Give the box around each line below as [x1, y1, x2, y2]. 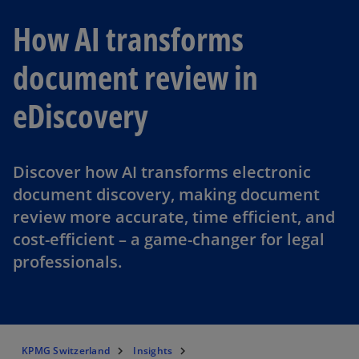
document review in [13, 55, 258, 99]
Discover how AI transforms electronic [13, 161, 311, 183]
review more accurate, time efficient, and [13, 206, 335, 228]
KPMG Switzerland [22, 344, 110, 357]
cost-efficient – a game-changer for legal [13, 228, 325, 250]
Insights [133, 344, 173, 357]
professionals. [13, 251, 122, 272]
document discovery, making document [13, 184, 320, 205]
